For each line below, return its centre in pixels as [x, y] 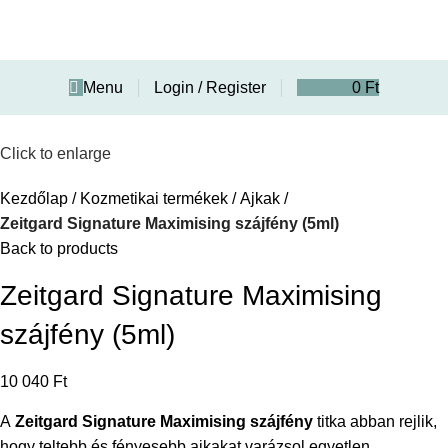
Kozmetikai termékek [154, 199]
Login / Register [210, 87]
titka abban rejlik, [375, 422]
